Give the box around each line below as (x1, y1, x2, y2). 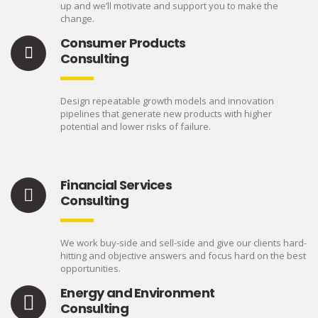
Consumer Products (60, 34, 186, 53)
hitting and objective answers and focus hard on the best (60, 249, 306, 263)
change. (60, 12, 94, 26)
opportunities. (60, 262, 121, 275)
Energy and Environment (60, 284, 215, 302)
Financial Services (60, 176, 172, 194)
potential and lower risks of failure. (60, 120, 211, 133)
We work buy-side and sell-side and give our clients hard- (60, 236, 307, 250)
